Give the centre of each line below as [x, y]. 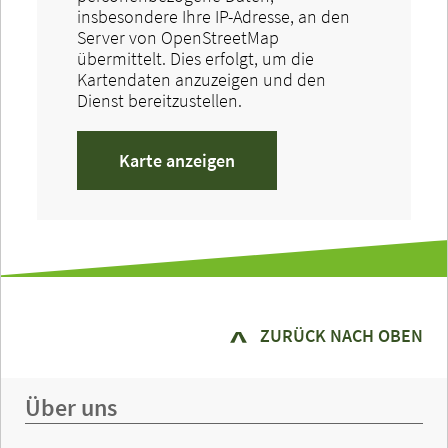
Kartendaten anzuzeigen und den [201, 79]
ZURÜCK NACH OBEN [341, 335]
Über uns [71, 407]
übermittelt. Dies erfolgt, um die [195, 58]
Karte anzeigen [177, 160]
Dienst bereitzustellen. [159, 100]
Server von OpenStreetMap [178, 37]
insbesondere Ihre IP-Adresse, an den [213, 16]
